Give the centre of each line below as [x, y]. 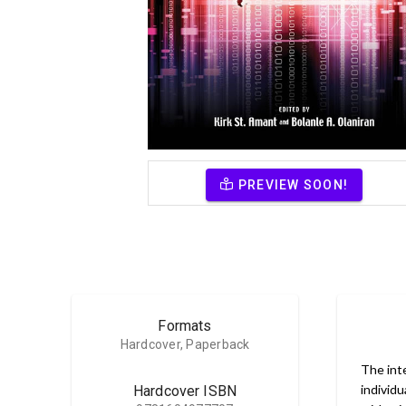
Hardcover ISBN [185, 391]
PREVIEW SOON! [293, 184]
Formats [185, 325]
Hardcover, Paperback [185, 344]
